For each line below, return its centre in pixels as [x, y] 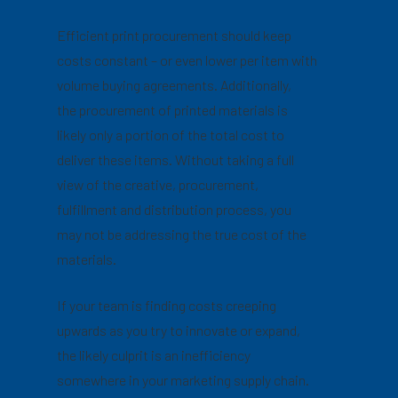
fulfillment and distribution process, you [175, 209]
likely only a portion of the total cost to [171, 135]
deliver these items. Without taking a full [176, 159]
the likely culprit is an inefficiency [154, 355]
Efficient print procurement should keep [175, 35]
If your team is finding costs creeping [167, 305]
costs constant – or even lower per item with [187, 60]
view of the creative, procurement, [158, 184]
